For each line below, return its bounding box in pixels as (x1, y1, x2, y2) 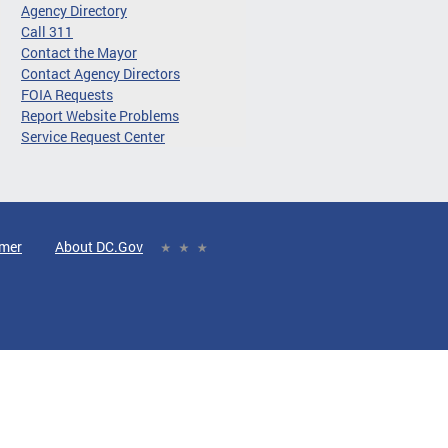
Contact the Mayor (21, 43, 137, 63)
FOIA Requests (21, 85, 113, 105)
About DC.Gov (55, 237, 143, 257)
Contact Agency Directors (21, 64, 180, 84)
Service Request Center (21, 127, 165, 147)
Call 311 (21, 22, 73, 42)
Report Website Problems (21, 106, 179, 126)
